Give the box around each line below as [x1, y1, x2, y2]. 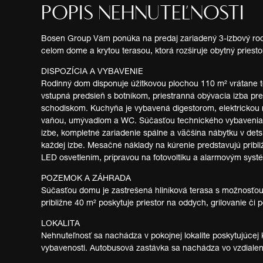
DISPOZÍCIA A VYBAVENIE [41, 68, 143, 76]
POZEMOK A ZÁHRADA [41, 174, 131, 183]
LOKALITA [41, 220, 80, 228]
